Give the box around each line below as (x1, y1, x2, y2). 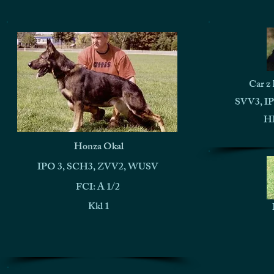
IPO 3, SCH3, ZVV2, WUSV (37, 159, 158, 177)
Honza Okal (74, 139, 124, 157)
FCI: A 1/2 (75, 179, 120, 197)
